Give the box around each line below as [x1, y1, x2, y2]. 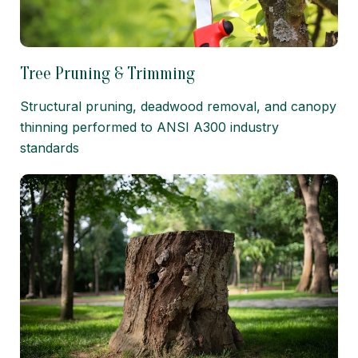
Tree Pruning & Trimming [20, 62, 195, 84]
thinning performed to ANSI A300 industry [20, 118, 279, 135]
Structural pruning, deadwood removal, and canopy [20, 97, 336, 114]
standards [20, 139, 79, 156]
